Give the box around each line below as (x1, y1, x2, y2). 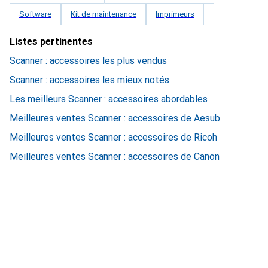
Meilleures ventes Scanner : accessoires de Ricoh (10, 132, 217, 143)
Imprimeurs (156, 10, 194, 19)
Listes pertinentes (10, 36, 93, 47)
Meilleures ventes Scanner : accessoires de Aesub (10, 112, 220, 124)
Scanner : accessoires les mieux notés (10, 74, 169, 86)
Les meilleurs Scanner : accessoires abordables (10, 93, 208, 105)
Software (19, 10, 51, 19)
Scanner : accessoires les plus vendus (10, 55, 167, 66)
